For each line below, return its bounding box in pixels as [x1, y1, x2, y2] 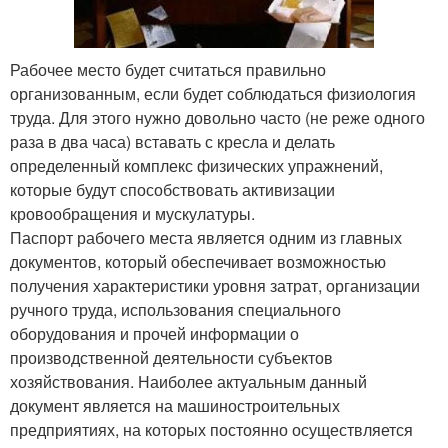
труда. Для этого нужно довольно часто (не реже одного [10, 106, 425, 130]
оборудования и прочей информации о [10, 322, 299, 346]
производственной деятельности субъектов [10, 346, 333, 370]
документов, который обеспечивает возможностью [10, 250, 386, 274]
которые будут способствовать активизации [10, 178, 335, 202]
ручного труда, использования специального [10, 298, 341, 322]
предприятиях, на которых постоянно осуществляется [10, 418, 413, 442]
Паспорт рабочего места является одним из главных [10, 226, 402, 250]
